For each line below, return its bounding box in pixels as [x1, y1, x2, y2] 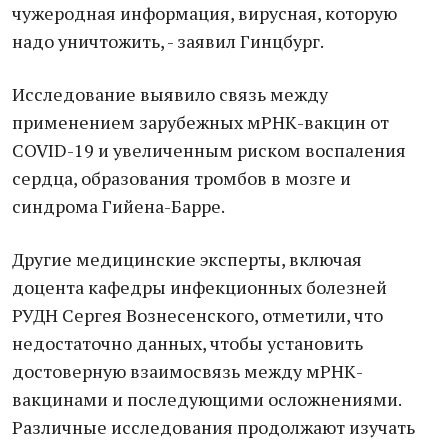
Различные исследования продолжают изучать [12, 415, 415, 439]
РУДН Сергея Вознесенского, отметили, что [12, 303, 383, 327]
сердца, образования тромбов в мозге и [12, 166, 351, 190]
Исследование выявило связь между [12, 82, 328, 106]
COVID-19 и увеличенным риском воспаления [12, 138, 406, 162]
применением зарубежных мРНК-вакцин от [12, 110, 389, 134]
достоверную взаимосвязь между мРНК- [12, 359, 363, 383]
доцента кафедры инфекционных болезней [12, 275, 387, 299]
